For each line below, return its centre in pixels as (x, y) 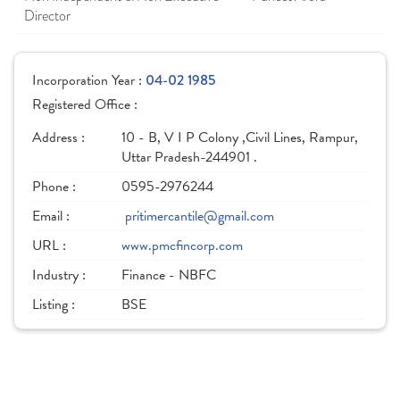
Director (47, 16)
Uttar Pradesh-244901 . (189, 157)
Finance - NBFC (169, 275)
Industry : (59, 275)
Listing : (54, 304)
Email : (51, 216)
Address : (58, 137)
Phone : (54, 187)
